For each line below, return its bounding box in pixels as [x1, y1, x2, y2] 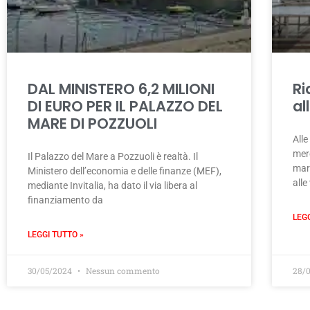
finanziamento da [28, 194, 103, 206]
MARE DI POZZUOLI [28, 113, 157, 134]
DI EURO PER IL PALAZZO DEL [28, 96, 223, 117]
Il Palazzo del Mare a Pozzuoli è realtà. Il [28, 151, 198, 163]
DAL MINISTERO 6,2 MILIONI [28, 79, 215, 100]
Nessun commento [84, 265, 160, 277]
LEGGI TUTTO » [28, 230, 84, 240]
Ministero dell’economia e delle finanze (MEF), [28, 165, 221, 177]
